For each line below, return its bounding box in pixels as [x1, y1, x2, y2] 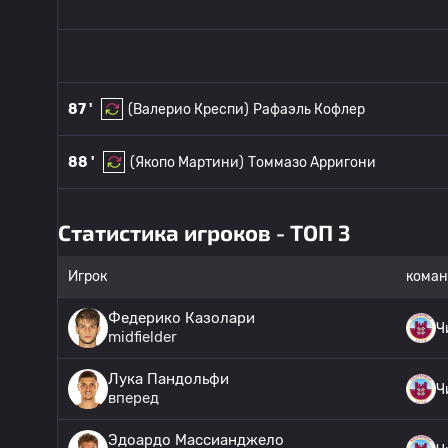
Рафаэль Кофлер [253, 100, 365, 118]
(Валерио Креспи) [128, 100, 249, 118]
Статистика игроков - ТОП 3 [58, 219, 350, 245]
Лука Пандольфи [108, 370, 229, 388]
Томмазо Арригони [248, 153, 376, 171]
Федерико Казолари [108, 309, 255, 327]
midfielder [108, 328, 177, 346]
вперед [108, 389, 159, 407]
